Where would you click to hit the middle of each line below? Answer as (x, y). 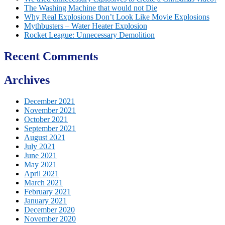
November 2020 (50, 218)
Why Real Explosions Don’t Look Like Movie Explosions (117, 17)
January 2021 (45, 200)
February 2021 (47, 191)
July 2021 (40, 146)
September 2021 (50, 128)
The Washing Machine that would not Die (91, 8)
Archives (27, 80)
